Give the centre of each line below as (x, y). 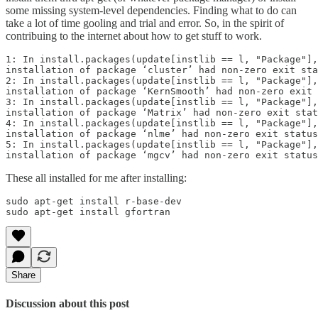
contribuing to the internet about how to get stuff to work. (134, 35)
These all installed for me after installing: (96, 177)
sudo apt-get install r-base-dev (94, 201)
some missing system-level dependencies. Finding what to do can (151, 10)
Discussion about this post (67, 304)
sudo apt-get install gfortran (88, 212)
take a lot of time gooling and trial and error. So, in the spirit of (145, 23)
